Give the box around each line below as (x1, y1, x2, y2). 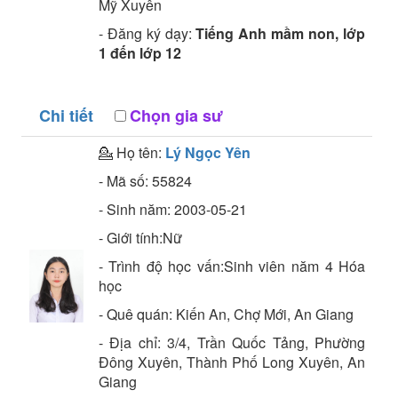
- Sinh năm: (98, 199, 174, 219)
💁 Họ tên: (98, 142, 165, 163)
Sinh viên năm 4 (223, 256, 333, 276)
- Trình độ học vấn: (98, 256, 224, 276)
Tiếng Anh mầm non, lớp (195, 23, 366, 44)
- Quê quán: (98, 304, 176, 324)
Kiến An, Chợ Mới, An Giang (175, 304, 354, 324)
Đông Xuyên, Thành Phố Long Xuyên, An (98, 352, 366, 372)
